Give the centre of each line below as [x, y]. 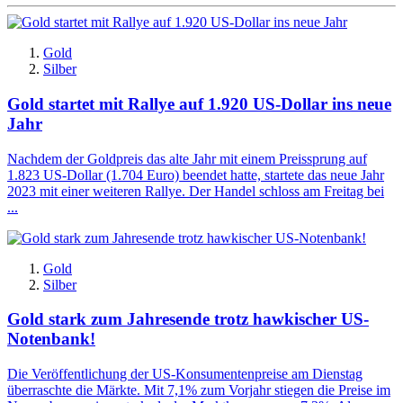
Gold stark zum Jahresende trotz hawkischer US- [188, 319]
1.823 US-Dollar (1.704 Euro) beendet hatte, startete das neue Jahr [196, 175]
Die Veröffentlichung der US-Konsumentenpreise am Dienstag [185, 374]
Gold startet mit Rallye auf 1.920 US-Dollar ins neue [199, 104]
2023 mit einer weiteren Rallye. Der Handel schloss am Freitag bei [196, 191]
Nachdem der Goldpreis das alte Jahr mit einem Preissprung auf [187, 158]
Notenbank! [51, 339]
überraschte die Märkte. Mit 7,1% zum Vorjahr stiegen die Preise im [199, 390]
